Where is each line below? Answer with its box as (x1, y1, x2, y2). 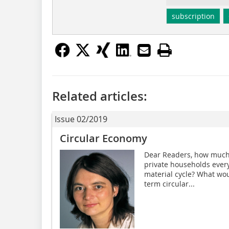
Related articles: (52, 87, 147, 104)
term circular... (144, 178, 195, 189)
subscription (171, 11, 215, 21)
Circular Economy (60, 131, 147, 145)
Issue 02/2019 (55, 113, 107, 125)
